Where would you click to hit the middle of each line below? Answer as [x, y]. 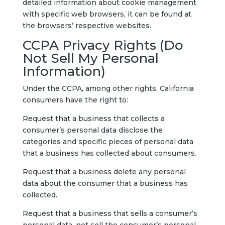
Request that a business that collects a [93, 119]
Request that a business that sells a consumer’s [110, 213]
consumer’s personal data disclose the [92, 130]
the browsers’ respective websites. [87, 26]
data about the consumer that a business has [105, 183]
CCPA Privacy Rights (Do [103, 45]
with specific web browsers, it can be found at [107, 14]
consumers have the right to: [75, 100]
